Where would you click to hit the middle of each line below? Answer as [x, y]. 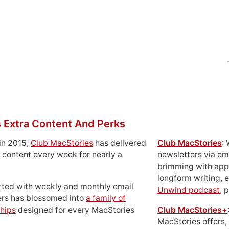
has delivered [120, 143]
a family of [106, 198]
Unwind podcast [189, 190]
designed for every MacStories [75, 210]
